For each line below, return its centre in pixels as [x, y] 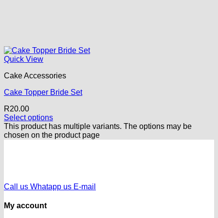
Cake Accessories [35, 76]
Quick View [24, 59]
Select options [28, 118]
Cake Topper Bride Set [43, 92]
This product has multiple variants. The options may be [98, 126]
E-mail [85, 187]
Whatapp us [51, 187]
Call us [16, 187]
